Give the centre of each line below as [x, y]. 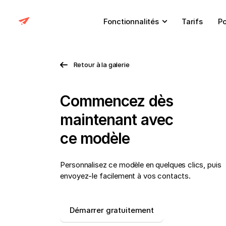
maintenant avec [117, 120]
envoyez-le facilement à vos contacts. [125, 176]
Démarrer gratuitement [112, 211]
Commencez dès [117, 101]
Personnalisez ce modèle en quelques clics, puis [141, 165]
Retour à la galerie [101, 65]
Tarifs [192, 21]
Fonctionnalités [131, 21]
